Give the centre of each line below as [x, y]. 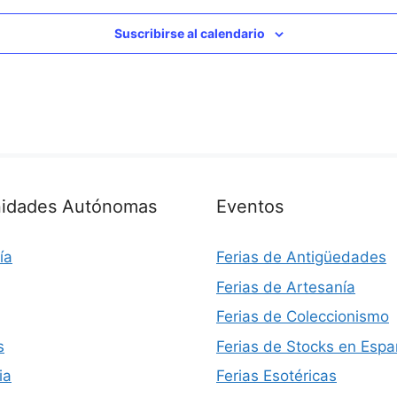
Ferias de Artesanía [286, 287]
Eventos [250, 206]
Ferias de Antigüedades [301, 257]
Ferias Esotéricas [276, 376]
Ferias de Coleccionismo [303, 316]
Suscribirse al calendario [189, 33]
